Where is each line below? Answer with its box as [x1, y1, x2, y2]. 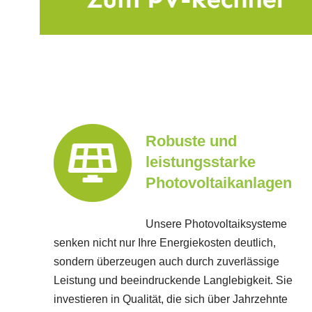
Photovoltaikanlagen [146, 174, 292, 192]
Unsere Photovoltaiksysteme [146, 218, 287, 231]
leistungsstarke [146, 153, 256, 171]
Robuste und [146, 132, 237, 150]
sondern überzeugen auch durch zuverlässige [54, 256, 279, 268]
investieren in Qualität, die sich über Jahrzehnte [54, 293, 288, 306]
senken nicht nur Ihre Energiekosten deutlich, [54, 237, 276, 249]
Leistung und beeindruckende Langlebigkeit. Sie [54, 274, 292, 287]
